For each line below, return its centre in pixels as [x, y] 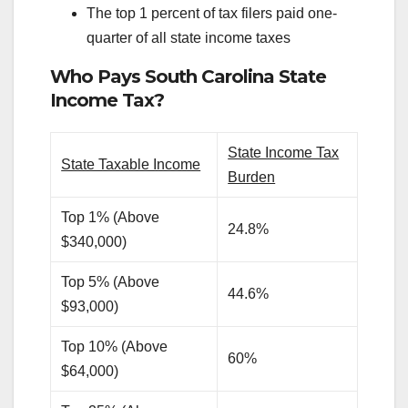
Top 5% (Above [111, 282]
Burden [252, 178]
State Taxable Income [131, 165]
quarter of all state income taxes [189, 37]
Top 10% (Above [115, 347]
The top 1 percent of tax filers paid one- [212, 13]
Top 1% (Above [111, 218]
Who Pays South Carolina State [188, 76]
